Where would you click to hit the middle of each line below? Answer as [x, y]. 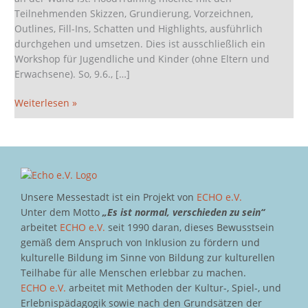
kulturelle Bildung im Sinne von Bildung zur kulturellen [148, 258]
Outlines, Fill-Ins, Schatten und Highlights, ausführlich [139, 28]
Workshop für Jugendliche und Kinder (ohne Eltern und [142, 58]
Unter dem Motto [62, 212]
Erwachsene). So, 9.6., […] [73, 74]
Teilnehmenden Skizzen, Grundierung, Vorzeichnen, [134, 13]
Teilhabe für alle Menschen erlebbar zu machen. [133, 273]
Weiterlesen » [46, 103]
